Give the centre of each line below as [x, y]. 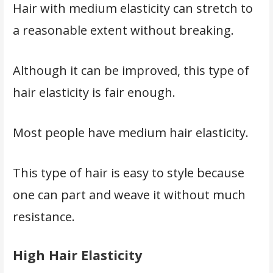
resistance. [45, 216]
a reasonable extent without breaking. [125, 30]
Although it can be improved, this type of [131, 70]
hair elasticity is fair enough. [95, 92]
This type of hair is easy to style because [128, 172]
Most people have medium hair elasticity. [133, 132]
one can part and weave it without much [129, 194]
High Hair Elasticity [77, 255]
